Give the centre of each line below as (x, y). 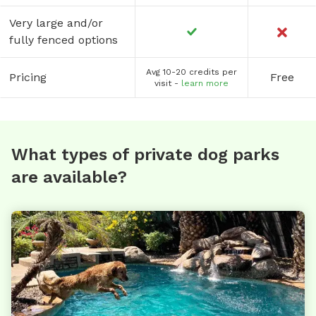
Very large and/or (56, 23)
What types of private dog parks (145, 154)
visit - (166, 83)
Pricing (28, 77)
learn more (205, 83)
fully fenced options (63, 39)
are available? (69, 177)
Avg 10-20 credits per (192, 72)
